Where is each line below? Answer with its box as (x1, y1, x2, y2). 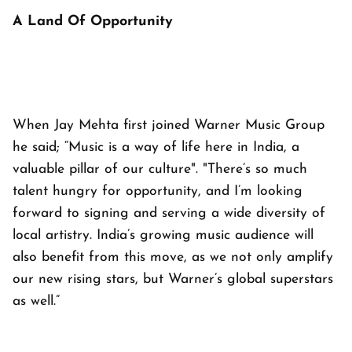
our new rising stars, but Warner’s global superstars (13, 272, 333, 286)
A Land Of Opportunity (13, 13, 173, 29)
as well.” (13, 294, 60, 308)
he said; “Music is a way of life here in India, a (13, 140, 299, 154)
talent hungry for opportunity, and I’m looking (13, 184, 302, 198)
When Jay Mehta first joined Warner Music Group (13, 118, 324, 132)
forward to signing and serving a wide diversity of (13, 206, 325, 220)
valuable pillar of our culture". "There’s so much (13, 162, 307, 176)
